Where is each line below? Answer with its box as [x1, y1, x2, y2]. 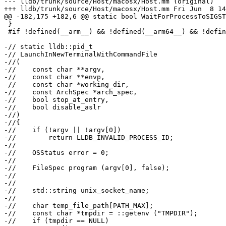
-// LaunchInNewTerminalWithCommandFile [4, 50, 157, 59]
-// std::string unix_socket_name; [4, 187, 149, 195]
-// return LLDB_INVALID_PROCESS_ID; [4, 134, 174, 142]
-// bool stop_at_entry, [4, 96, 109, 104]
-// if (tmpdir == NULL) [4, 217, 109, 225]
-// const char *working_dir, [4, 81, 129, 89]
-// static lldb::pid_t [4, 43, 93, 51]
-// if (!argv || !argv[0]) [4, 126, 121, 134]
